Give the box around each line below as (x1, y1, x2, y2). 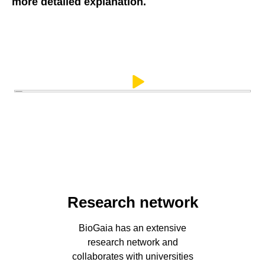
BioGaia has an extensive (79, 222, 186, 233)
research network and (87, 237, 178, 247)
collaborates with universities (72, 251, 193, 261)
